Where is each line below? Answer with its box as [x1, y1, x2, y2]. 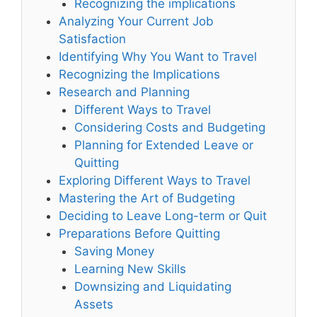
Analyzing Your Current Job [59, 13, 214, 28]
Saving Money [74, 243, 155, 258]
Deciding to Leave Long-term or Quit [59, 208, 267, 223]
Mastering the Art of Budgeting [59, 190, 236, 205]
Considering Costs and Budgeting [74, 120, 266, 134]
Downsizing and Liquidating [74, 279, 232, 294]
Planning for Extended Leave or [74, 137, 254, 152]
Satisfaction [59, 31, 127, 46]
